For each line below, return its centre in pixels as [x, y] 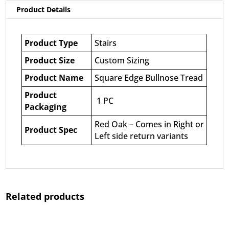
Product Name [54, 77]
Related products [45, 196]
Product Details [44, 9]
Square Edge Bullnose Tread [149, 77]
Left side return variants [142, 136]
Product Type [51, 43]
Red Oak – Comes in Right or [150, 124]
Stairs [106, 43]
